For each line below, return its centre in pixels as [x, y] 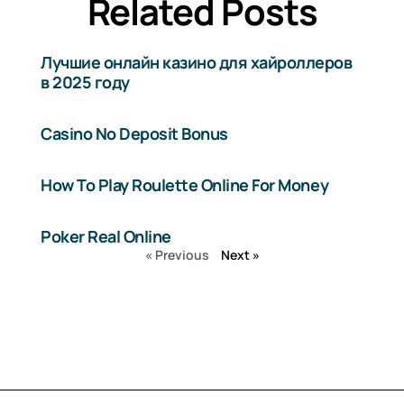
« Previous [177, 254]
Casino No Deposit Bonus [134, 133]
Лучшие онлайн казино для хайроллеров [197, 62]
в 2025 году [85, 82]
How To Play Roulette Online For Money [185, 184]
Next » [240, 254]
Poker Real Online [106, 236]
